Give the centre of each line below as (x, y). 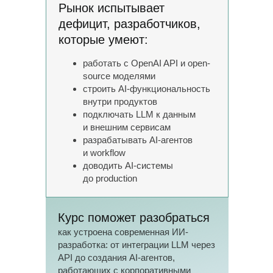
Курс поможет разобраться (134, 218)
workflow (108, 153)
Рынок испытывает (112, 8)
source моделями (119, 76)
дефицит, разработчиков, (129, 24)
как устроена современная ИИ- (123, 232)
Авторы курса (71, 238)
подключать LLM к (122, 114)
